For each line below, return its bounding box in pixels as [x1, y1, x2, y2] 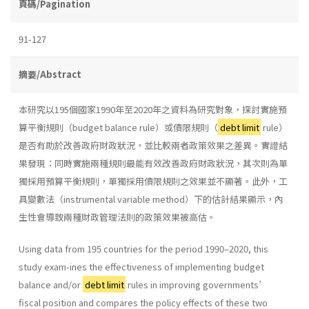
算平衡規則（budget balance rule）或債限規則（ [19, 120, 218, 134]
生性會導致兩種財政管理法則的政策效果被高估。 [19, 210, 216, 223]
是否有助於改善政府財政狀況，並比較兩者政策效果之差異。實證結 [19, 138, 288, 152]
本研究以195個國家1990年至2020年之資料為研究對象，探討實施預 [19, 102, 287, 116]
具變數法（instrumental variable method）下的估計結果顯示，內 [19, 192, 283, 206]
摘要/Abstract [19, 67, 81, 81]
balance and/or [19, 277, 83, 291]
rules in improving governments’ [126, 277, 268, 291]
